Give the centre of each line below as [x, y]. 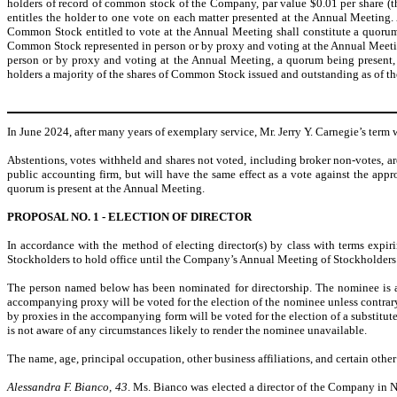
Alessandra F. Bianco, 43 [67, 386]
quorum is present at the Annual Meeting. [106, 188]
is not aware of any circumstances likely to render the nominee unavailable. [187, 330]
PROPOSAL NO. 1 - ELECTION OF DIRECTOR [129, 216]
